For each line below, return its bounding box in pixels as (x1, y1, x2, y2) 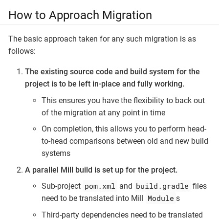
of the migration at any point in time (42, 108, 165, 117)
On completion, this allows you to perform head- (42, 124, 206, 134)
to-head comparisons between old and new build (42, 136, 208, 146)
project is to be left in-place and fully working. (25, 79, 184, 89)
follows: (8, 46, 36, 56)
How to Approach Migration (8, 8, 152, 22)
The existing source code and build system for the (25, 67, 200, 77)
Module (147, 193, 174, 203)
